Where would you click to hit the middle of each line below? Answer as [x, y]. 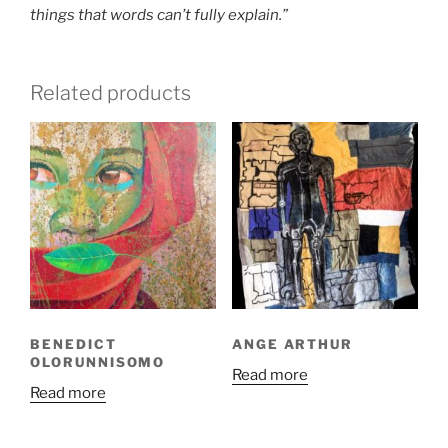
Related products [110, 93]
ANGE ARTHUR [292, 344]
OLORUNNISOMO [98, 362]
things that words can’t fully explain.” [159, 14]
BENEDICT [73, 344]
